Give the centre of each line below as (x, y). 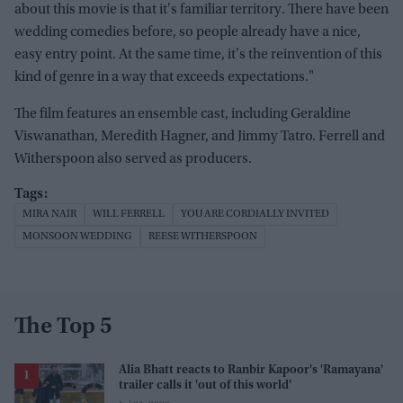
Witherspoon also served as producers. (133, 160)
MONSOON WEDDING (77, 237)
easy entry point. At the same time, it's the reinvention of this (198, 55)
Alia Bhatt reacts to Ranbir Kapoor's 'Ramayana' (251, 371)
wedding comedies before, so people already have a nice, (188, 33)
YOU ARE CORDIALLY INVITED (255, 215)
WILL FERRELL (129, 215)
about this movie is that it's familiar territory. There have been (201, 10)
